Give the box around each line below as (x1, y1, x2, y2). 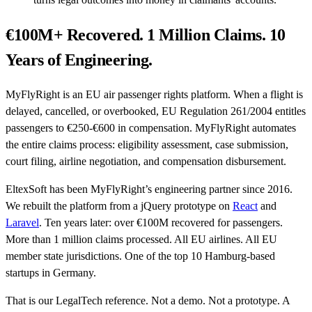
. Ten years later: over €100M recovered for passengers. (39, 216, 283, 228)
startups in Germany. (6, 266, 96, 279)
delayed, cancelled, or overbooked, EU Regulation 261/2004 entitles (6, 104, 306, 117)
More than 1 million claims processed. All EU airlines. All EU (6, 233, 277, 245)
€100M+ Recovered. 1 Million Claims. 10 (6, 25, 286, 44)
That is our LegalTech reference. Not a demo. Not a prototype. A (6, 294, 290, 306)
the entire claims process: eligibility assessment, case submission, (6, 138, 288, 150)
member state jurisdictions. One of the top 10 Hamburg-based (6, 249, 275, 262)
